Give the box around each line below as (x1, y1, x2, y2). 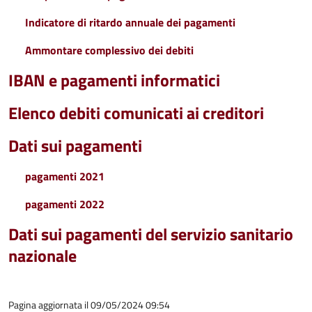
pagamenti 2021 (25, 168, 104, 185)
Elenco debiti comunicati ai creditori (8, 100, 264, 125)
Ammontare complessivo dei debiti (25, 42, 194, 58)
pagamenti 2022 (25, 196, 104, 212)
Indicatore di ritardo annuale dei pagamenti (25, 14, 235, 31)
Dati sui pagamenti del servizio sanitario (8, 221, 293, 247)
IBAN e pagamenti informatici (8, 68, 220, 93)
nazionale (8, 243, 77, 268)
